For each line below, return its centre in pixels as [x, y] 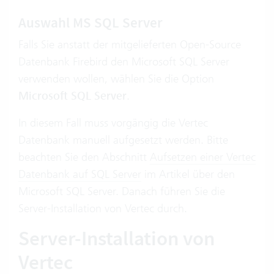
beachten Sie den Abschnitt [84, 157]
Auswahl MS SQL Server [92, 23]
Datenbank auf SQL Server [80, 174]
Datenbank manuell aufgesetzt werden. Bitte [123, 140]
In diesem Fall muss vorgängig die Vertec [113, 123]
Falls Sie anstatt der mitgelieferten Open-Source [130, 44]
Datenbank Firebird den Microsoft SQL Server [124, 61]
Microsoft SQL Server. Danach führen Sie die [122, 191]
